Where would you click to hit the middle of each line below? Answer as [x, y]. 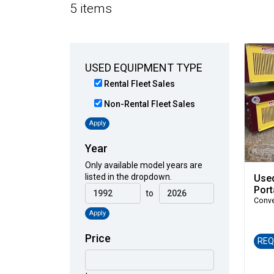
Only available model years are [144, 165]
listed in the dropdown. [128, 177]
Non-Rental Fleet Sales [149, 104]
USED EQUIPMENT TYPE [144, 68]
